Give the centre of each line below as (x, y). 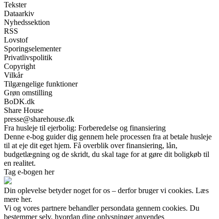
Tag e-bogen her (29, 172)
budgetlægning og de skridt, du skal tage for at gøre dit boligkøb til (107, 154)
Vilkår (13, 75)
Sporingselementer (33, 49)
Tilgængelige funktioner (41, 84)
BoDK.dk (19, 102)
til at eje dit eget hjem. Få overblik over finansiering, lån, (91, 146)
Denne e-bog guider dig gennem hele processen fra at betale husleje (108, 137)
